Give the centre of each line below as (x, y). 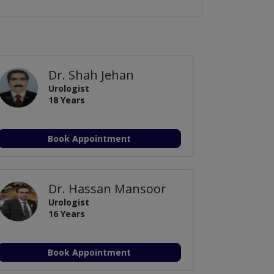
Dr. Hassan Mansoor (107, 188)
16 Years (66, 213)
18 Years (66, 100)
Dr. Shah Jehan (91, 75)
